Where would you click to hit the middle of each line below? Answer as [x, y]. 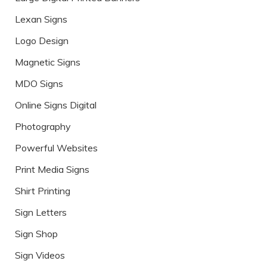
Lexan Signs [41, 19]
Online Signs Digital [56, 105]
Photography [43, 127]
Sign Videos [40, 255]
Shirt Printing [43, 191]
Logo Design [42, 41]
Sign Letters [41, 212]
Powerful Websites [56, 148]
